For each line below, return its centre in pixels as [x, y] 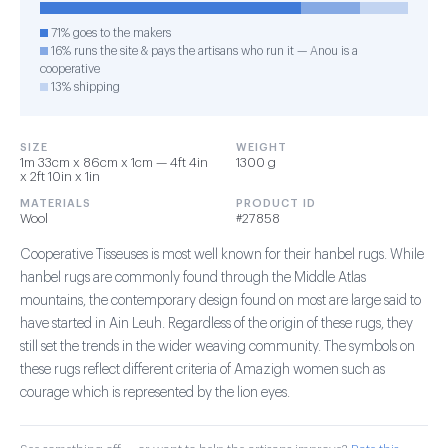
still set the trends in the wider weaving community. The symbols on [217, 347]
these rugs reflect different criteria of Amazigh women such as [202, 370]
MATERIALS [55, 203]
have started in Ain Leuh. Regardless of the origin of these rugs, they [216, 324]
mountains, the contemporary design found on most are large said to [220, 301]
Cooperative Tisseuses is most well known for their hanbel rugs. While [222, 255]
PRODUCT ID [276, 203]
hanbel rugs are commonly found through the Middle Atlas [193, 278]
